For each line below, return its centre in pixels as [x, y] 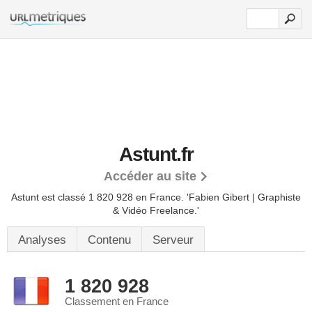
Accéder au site [150, 176]
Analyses [42, 240]
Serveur [173, 240]
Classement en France [117, 302]
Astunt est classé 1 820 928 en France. [99, 197]
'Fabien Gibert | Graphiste [244, 197]
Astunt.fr [156, 154]
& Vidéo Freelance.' [156, 210]
